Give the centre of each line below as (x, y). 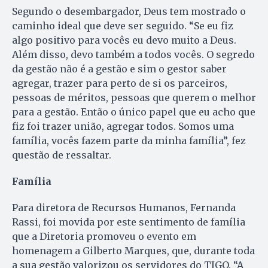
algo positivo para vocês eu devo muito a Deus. (124, 40)
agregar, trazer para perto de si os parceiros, (120, 83)
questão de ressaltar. (62, 155)
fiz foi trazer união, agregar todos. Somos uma (123, 127)
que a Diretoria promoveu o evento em (104, 237)
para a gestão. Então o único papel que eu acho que (134, 112)
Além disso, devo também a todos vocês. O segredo (133, 55)
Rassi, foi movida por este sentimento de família (129, 222)
